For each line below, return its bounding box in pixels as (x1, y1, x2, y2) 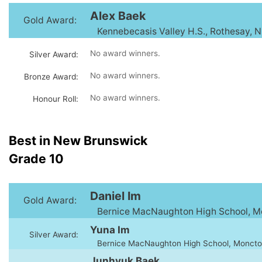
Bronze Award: (23, 71, 78, 81)
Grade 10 (9, 151, 64, 167)
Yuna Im (90, 224, 130, 236)
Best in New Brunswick (9, 133, 147, 149)
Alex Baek (90, 8, 146, 23)
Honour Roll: (32, 94, 78, 104)
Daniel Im (90, 189, 141, 204)
